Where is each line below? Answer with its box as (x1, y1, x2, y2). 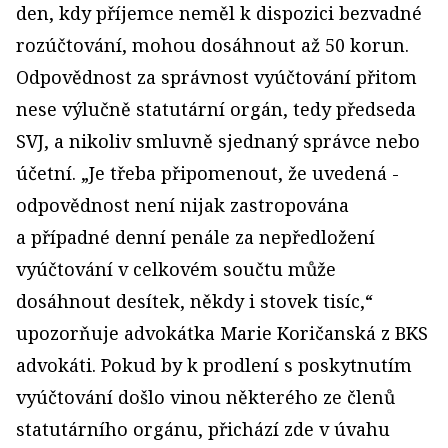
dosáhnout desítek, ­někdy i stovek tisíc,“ (16, 289, 373, 313)
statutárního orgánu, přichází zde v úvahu (16, 417, 390, 441)
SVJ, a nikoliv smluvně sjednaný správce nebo (16, 129, 420, 153)
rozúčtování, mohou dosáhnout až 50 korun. (16, 33, 409, 57)
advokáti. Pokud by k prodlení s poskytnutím (16, 353, 412, 377)
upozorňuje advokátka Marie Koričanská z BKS (16, 321, 428, 345)
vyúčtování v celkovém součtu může (16, 257, 336, 281)
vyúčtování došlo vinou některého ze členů (16, 385, 395, 409)
